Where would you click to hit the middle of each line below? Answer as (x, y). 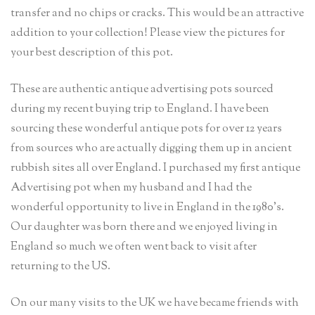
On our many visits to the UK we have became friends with (155, 303)
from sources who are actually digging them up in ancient (151, 148)
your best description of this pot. (92, 53)
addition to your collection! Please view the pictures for (148, 33)
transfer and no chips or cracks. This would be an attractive (157, 13)
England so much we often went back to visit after (134, 247)
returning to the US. (60, 266)
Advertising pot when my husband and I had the (131, 188)
